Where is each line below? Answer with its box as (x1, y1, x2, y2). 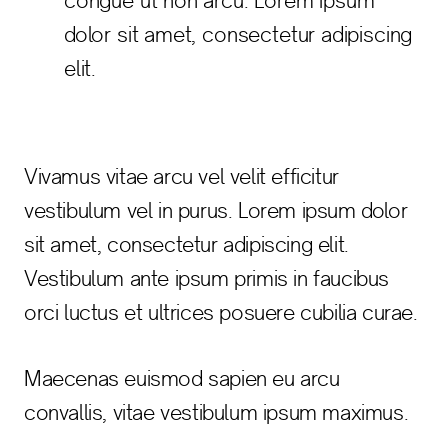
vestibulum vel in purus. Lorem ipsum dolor (24, 198, 408, 223)
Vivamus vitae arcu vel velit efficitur (24, 164, 339, 189)
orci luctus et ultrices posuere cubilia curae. (24, 300, 418, 325)
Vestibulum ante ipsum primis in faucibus (24, 266, 390, 291)
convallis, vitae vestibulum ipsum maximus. (24, 400, 409, 425)
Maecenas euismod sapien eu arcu (24, 366, 340, 391)
